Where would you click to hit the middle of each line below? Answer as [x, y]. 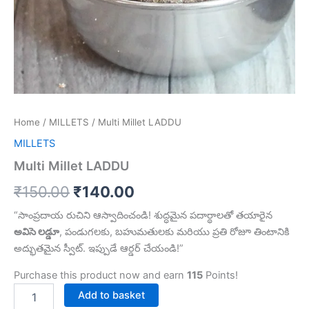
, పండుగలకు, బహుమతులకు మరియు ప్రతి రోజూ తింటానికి [175, 232]
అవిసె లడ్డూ [37, 232]
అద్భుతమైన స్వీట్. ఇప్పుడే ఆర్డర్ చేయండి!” [99, 249]
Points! [220, 275]
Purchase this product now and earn [100, 275]
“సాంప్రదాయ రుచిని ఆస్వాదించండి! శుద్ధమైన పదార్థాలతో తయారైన [143, 216]
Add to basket [111, 295]
